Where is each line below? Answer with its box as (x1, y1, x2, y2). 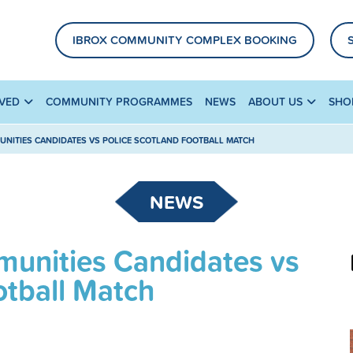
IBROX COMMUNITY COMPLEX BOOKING (72, 32, 297, 49)
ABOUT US (248, 94, 303, 110)
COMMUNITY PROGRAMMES (46, 94, 192, 110)
